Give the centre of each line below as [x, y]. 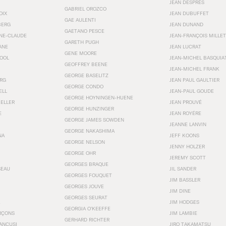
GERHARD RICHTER [87, 219]
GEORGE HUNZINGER [89, 108]
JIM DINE [180, 191]
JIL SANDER [183, 168]
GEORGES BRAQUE [87, 164]
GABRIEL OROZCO [86, 9]
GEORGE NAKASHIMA [90, 131]
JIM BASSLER [185, 180]
